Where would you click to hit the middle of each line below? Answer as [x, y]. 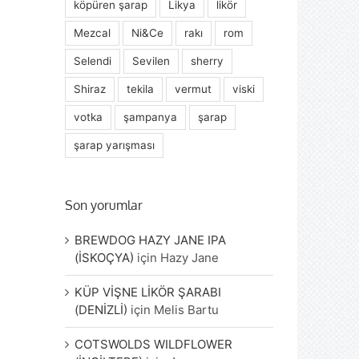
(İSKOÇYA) [105, 258]
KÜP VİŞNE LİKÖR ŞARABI [148, 292]
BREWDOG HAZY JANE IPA [151, 240]
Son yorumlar [104, 206]
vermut [194, 89]
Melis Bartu [187, 310]
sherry [208, 61]
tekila [141, 89]
